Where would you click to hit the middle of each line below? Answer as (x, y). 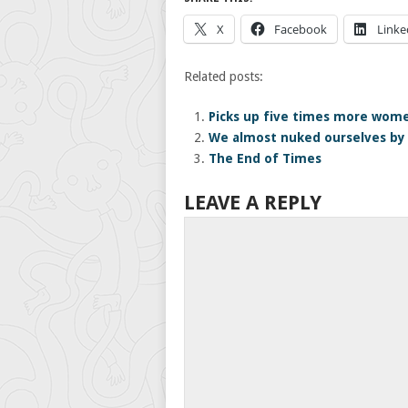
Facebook (301, 29)
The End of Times (265, 158)
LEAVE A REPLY (253, 202)
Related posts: (224, 76)
